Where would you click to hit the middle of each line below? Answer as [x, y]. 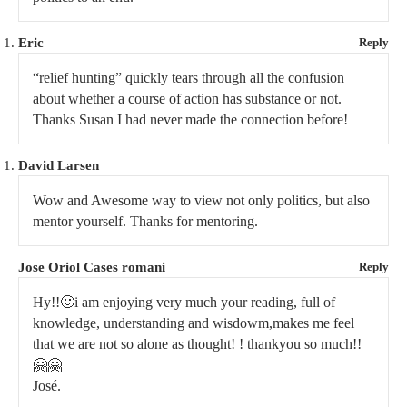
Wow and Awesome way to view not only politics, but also [201, 201]
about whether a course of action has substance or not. [187, 99]
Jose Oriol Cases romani [92, 268]
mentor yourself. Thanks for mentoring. [145, 222]
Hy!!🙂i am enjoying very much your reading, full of [184, 303]
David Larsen [59, 166]
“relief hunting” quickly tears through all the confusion [189, 78]
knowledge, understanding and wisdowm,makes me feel [194, 323]
